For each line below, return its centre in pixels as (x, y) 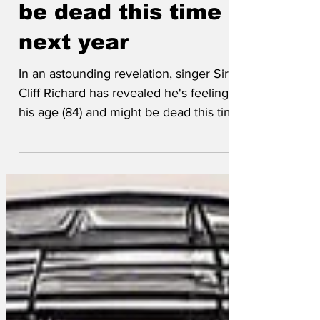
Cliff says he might (128, 25)
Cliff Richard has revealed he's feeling (124, 136)
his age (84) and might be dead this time (130, 155)
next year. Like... (93, 174)
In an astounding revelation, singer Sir (124, 116)
